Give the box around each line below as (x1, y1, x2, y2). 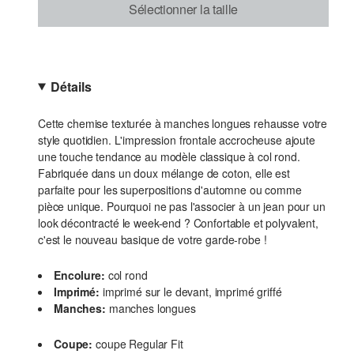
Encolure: (54, 267, 105, 283)
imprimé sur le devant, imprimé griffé (102, 284, 282, 299)
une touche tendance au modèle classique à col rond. (38, 149, 300, 164)
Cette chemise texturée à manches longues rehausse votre (38, 115, 328, 131)
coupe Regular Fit (96, 336, 183, 352)
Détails (51, 77, 92, 96)
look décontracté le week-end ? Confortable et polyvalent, (38, 215, 318, 231)
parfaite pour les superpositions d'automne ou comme (38, 182, 302, 198)
